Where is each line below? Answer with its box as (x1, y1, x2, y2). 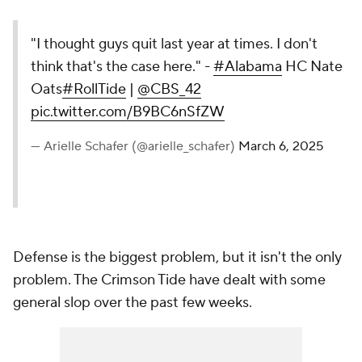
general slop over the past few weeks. (13, 293, 252, 313)
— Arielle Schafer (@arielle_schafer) (31, 138, 238, 155)
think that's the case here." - (31, 57, 213, 77)
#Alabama (213, 57, 282, 77)
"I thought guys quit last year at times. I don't (31, 35, 318, 54)
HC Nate (282, 57, 343, 77)
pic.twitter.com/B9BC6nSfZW (31, 103, 225, 122)
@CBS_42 (137, 80, 201, 99)
